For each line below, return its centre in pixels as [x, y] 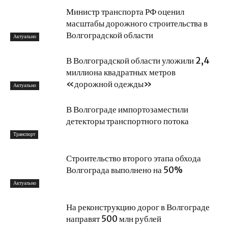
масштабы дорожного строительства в [137, 23]
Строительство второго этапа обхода [134, 158]
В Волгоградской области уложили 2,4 [138, 61]
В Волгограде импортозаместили [127, 109]
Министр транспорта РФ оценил [125, 12]
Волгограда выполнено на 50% [124, 170]
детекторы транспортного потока [127, 121]
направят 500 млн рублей [114, 219]
